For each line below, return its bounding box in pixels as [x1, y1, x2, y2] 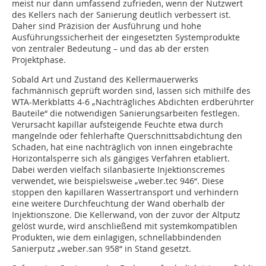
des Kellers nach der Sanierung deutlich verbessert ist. [12, 8, 231, 20]
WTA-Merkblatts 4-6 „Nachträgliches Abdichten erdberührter [12, 96, 254, 107]
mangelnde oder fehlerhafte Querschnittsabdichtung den [12, 129, 242, 141]
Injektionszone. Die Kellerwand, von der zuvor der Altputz [12, 208, 240, 220]
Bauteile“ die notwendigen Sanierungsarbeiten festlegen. [12, 107, 240, 119]
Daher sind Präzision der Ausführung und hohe [12, 20, 201, 31]
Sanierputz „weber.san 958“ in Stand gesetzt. [12, 242, 191, 254]
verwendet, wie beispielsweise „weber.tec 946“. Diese [12, 175, 224, 186]
